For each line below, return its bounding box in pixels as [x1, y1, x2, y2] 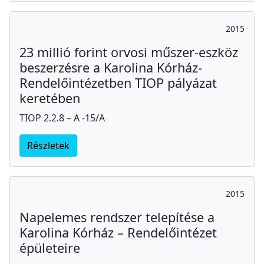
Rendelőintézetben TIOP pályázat [19, 74, 217, 91]
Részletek [27, 138, 70, 152]
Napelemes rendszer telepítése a [19, 208, 214, 226]
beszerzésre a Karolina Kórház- [19, 58, 202, 76]
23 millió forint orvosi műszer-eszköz [19, 43, 238, 61]
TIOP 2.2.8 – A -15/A [19, 111, 105, 124]
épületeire [19, 239, 80, 256]
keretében [19, 89, 80, 107]
